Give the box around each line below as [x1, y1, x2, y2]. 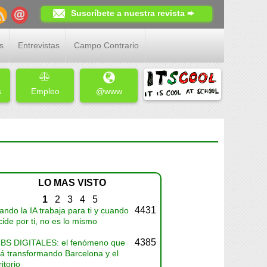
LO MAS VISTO [38, 178, 107, 188]
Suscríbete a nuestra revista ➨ [71, 8, 194, 18]
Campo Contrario [74, 41, 139, 50]
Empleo [30, 86, 60, 96]
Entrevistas [18, 41, 60, 50]
